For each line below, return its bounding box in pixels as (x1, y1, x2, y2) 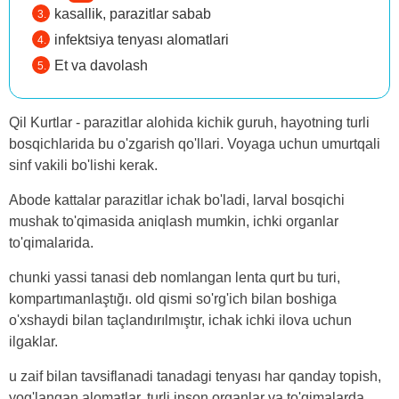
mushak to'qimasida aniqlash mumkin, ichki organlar (9, 213, 338, 229)
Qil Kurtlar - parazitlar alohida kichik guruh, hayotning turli (9, 114, 370, 130)
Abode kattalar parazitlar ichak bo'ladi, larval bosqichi (9, 191, 345, 208)
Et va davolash (54, 57, 148, 73)
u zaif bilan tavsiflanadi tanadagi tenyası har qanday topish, (9, 368, 381, 384)
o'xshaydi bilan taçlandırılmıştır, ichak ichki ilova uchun (9, 312, 352, 328)
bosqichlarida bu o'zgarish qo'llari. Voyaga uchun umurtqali (9, 135, 380, 151)
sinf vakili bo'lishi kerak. (9, 157, 158, 173)
